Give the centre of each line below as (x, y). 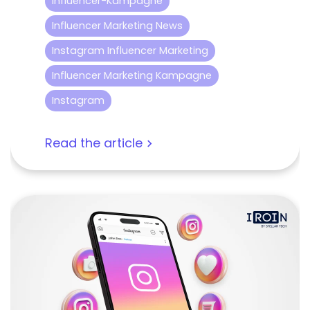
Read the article (94, 143)
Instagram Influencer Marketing (130, 51)
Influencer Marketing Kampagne (132, 76)
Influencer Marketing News (117, 26)
